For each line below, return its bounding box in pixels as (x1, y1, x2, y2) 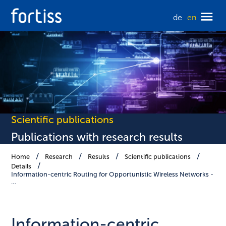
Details (11, 162, 32, 171)
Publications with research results (11, 130, 183, 144)
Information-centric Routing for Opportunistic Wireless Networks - (11, 171, 214, 179)
